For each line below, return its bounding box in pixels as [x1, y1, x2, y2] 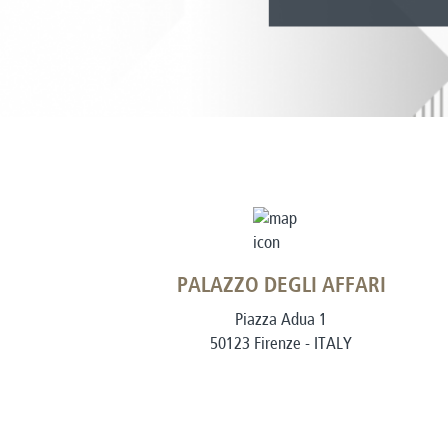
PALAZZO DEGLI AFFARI [176, 276, 386, 297]
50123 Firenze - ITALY [210, 334, 352, 353]
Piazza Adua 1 [235, 310, 327, 329]
